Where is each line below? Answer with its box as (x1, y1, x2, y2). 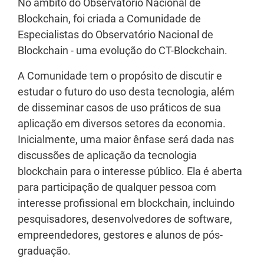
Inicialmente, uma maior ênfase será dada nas (18, 133, 234, 146)
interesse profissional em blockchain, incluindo (18, 196, 235, 209)
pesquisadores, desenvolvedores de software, (18, 212, 232, 225)
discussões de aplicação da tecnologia (18, 148, 197, 161)
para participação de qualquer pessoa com (18, 180, 216, 193)
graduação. (18, 244, 73, 257)
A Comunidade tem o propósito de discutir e (18, 69, 222, 82)
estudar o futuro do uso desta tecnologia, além (18, 85, 235, 98)
